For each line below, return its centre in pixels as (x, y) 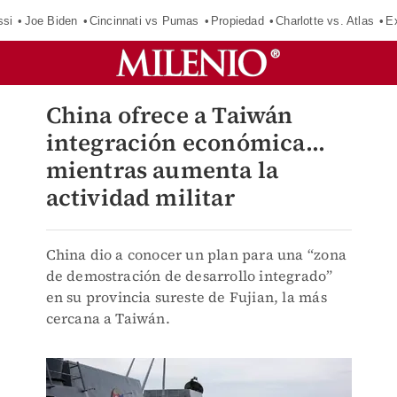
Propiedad (237, 20)
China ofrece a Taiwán (169, 115)
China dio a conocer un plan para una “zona (196, 254)
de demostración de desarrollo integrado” (189, 276)
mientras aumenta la (162, 170)
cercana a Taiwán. (108, 318)
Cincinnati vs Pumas (144, 20)
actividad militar (140, 198)
